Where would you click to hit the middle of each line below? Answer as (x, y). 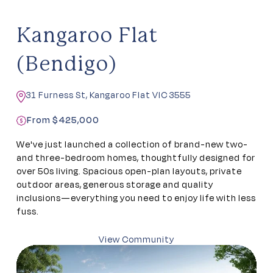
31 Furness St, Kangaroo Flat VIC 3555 (108, 95)
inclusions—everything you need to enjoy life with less (136, 198)
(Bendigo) (66, 65)
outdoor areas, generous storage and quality (115, 185)
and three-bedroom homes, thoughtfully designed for (136, 158)
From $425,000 (63, 120)
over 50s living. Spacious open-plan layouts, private (129, 171)
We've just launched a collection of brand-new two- (132, 144)
